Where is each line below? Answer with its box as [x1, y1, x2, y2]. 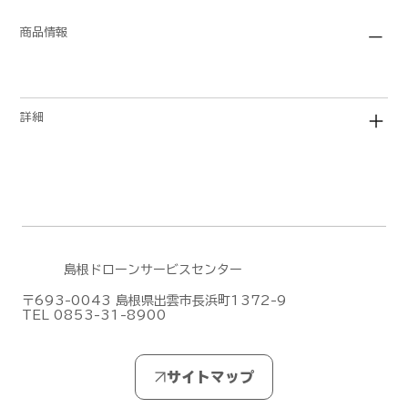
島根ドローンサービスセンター [63, 263, 242, 277]
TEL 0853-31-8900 [21, 309, 167, 322]
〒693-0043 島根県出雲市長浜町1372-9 [21, 294, 287, 308]
